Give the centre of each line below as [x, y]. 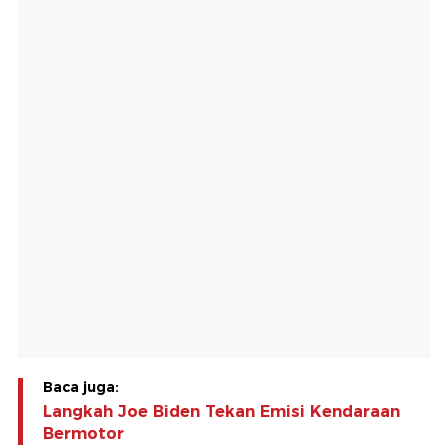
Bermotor [83, 434]
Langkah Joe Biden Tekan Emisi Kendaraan [221, 412]
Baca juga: [81, 387]
